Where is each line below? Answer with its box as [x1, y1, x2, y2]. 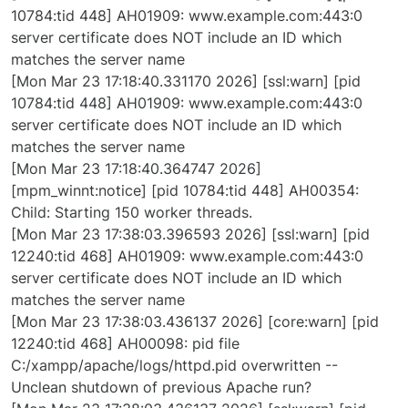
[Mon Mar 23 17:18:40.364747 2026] [11, 159, 261, 178]
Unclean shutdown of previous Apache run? [11, 378, 311, 397]
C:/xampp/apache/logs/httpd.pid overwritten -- [11, 356, 338, 375]
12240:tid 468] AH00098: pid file [11, 334, 240, 353]
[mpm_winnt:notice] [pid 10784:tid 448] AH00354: [11, 181, 359, 200]
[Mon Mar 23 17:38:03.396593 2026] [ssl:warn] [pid [11, 225, 370, 244]
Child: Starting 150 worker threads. [11, 203, 252, 222]
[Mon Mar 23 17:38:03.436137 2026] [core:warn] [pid [11, 312, 379, 331]
